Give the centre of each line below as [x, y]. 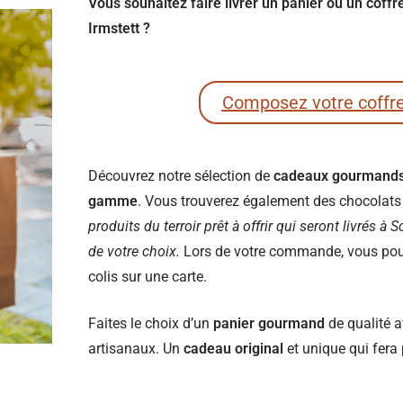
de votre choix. [134, 251]
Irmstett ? [119, 28]
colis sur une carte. [148, 277]
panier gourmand [269, 323]
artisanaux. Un [134, 349]
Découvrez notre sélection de [181, 176]
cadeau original [232, 349]
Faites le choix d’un [151, 323]
